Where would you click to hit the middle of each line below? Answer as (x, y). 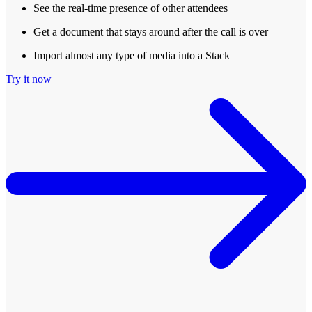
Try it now (29, 79)
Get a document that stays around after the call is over (151, 32)
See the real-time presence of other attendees (131, 8)
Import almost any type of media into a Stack (132, 56)
